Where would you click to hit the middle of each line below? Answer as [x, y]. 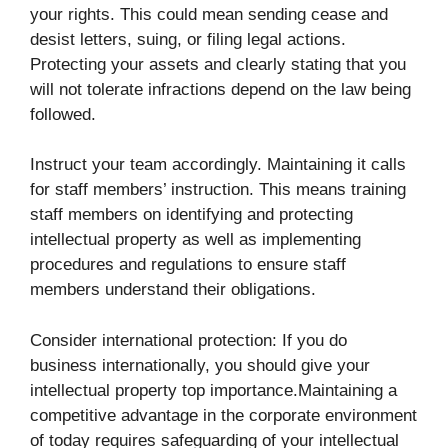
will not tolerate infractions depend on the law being [220, 89]
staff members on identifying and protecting [191, 215]
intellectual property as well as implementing [195, 240]
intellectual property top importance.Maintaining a [213, 390]
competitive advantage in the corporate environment [223, 415]
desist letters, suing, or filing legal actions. [188, 39]
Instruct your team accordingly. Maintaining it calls [218, 165]
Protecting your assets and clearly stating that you [218, 64]
